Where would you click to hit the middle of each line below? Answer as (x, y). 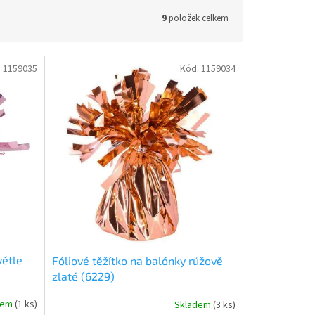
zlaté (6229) (83, 276)
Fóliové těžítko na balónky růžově (137, 261)
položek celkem (198, 18)
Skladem (193, 305)
